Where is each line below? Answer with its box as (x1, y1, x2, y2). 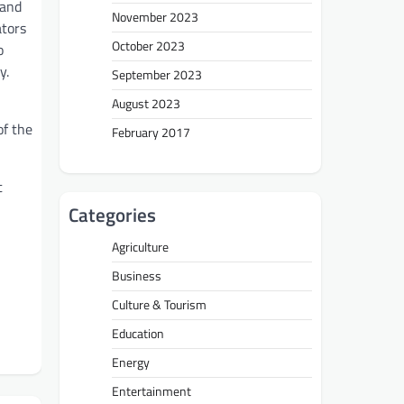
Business (112, 265, 161, 286)
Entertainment (112, 381, 191, 401)
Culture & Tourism (112, 294, 207, 315)
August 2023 (112, 93, 180, 114)
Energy (112, 352, 150, 372)
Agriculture (112, 236, 169, 257)
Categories (69, 199, 156, 229)
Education (112, 323, 164, 344)
